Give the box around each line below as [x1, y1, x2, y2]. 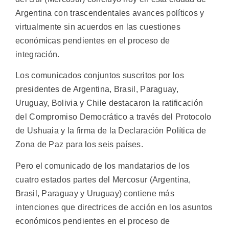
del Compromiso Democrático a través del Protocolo [15, 112, 212, 122]
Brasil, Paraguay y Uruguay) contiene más [15, 189, 174, 198]
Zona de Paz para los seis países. [15, 140, 143, 149]
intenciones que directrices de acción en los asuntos [15, 202, 213, 212]
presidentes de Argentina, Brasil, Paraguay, [15, 85, 178, 94]
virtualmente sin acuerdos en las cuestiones [15, 22, 180, 31]
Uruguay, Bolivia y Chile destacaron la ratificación [15, 99, 203, 108]
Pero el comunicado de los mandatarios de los [15, 161, 190, 170]
